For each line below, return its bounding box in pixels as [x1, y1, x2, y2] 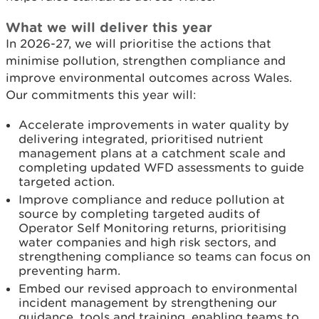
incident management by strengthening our [19, 296, 277, 310]
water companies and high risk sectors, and [19, 235, 276, 249]
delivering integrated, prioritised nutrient [19, 132, 263, 146]
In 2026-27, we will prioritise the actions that [6, 36, 271, 51]
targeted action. [19, 174, 122, 189]
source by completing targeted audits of [19, 206, 260, 221]
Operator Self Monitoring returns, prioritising [19, 221, 286, 235]
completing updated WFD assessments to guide [19, 160, 304, 174]
